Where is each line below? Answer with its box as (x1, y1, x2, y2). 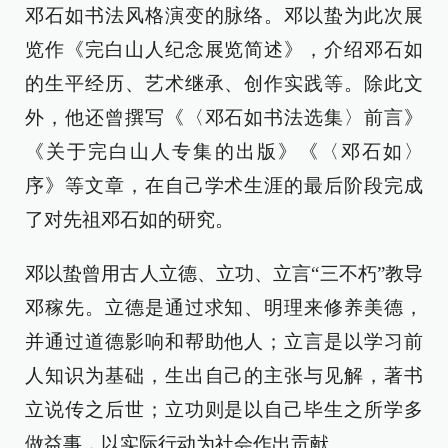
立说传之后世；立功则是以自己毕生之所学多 (25, 399, 423, 421)
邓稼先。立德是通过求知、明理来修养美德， (25, 297, 423, 319)
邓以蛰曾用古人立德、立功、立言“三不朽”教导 (25, 263, 423, 285)
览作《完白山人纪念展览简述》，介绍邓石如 (25, 39, 423, 61)
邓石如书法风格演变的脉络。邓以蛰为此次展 (25, 5, 423, 27)
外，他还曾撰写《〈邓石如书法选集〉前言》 (25, 107, 423, 129)
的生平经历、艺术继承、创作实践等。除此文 (25, 73, 423, 95)
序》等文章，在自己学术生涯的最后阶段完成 (25, 175, 423, 197)
